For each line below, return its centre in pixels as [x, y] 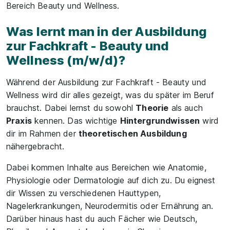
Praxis [19, 121]
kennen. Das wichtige [76, 121]
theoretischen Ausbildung [132, 133]
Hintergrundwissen [160, 121]
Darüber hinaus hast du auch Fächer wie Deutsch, [102, 219]
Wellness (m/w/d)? [66, 60]
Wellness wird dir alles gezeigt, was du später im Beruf [110, 95]
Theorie [152, 108]
